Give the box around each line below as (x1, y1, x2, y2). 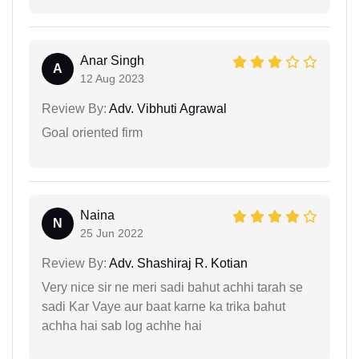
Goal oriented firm (42, 125, 143, 139)
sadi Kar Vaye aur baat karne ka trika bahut (42, 299, 285, 313)
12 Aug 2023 (80, 71, 144, 85)
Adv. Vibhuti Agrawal (107, 101, 227, 115)
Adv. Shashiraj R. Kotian (107, 256, 248, 270)
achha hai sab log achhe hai (42, 318, 202, 333)
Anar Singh (80, 53, 144, 67)
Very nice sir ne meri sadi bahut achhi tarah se (42, 280, 303, 294)
